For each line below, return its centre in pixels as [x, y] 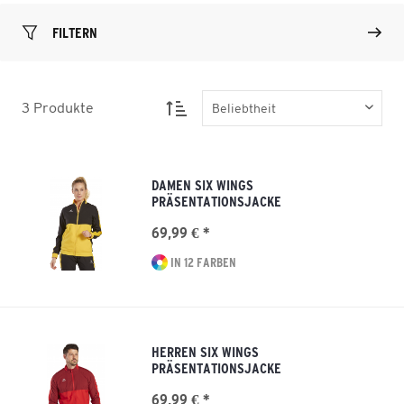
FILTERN [75, 32]
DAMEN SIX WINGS [202, 185]
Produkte [64, 107]
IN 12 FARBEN [202, 262]
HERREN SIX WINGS [205, 352]
